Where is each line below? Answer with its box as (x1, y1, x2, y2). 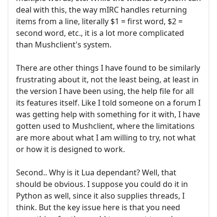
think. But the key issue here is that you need (16, 201, 180, 213)
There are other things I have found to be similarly (16, 62, 200, 73)
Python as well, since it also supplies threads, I (16, 190, 185, 201)
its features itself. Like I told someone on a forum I (16, 97, 201, 108)
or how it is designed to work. (16, 143, 125, 155)
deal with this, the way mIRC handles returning (16, 4, 187, 15)
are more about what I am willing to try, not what (16, 132, 196, 143)
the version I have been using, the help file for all (16, 85, 194, 96)
